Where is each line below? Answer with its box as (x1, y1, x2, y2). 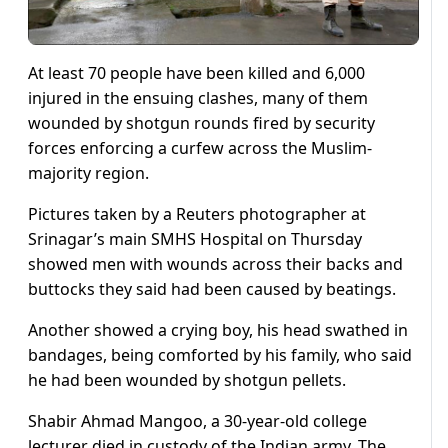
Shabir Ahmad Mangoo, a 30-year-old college (28, 410, 367, 433)
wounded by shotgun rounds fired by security (28, 112, 375, 135)
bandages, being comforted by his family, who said (28, 344, 412, 367)
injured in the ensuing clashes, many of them (28, 87, 368, 110)
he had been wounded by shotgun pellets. (28, 369, 346, 392)
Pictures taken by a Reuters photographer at (28, 203, 366, 226)
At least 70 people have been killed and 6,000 (28, 62, 365, 85)
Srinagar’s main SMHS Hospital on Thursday (28, 228, 362, 251)
